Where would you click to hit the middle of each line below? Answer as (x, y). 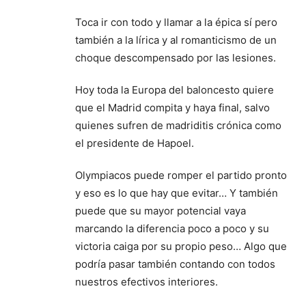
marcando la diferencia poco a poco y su (172, 229)
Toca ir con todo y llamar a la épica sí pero (176, 23)
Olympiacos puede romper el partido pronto (181, 176)
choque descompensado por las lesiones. (176, 58)
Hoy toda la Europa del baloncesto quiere (175, 90)
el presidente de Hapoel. (135, 143)
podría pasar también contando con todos (175, 264)
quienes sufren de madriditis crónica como (178, 126)
